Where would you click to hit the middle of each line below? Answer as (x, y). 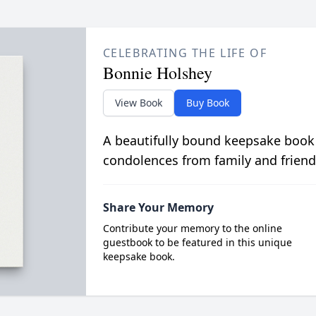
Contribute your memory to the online (192, 228)
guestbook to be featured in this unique (197, 242)
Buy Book (207, 103)
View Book (138, 103)
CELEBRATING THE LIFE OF (185, 53)
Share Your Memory (158, 207)
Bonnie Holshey (157, 73)
